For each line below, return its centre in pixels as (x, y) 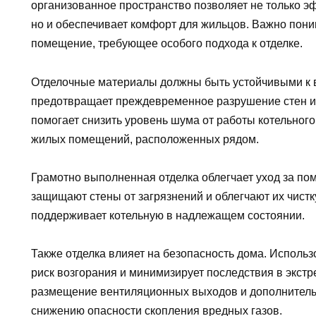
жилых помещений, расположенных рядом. (145, 139)
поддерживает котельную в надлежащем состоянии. (168, 215)
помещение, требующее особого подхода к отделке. (167, 44)
